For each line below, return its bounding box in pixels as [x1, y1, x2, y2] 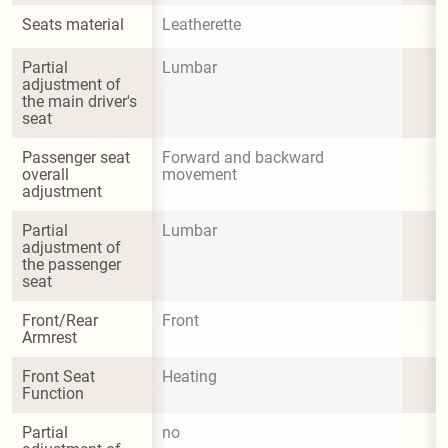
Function [22, 383, 84, 403]
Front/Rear [22, 310, 102, 330]
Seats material [22, 14, 124, 34]
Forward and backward [162, 147, 328, 167]
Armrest [22, 327, 77, 347]
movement [162, 164, 237, 184]
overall [22, 164, 73, 184]
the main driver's [22, 91, 141, 111]
